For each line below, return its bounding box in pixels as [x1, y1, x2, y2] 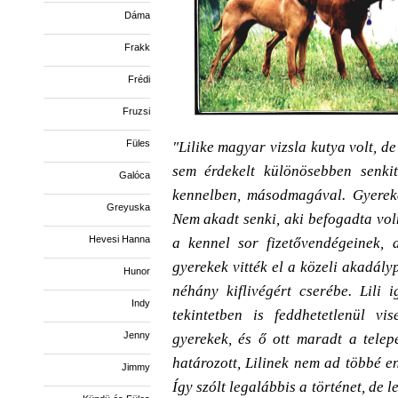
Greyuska [106, 202, 150, 212]
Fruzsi [122, 106, 150, 116]
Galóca [118, 170, 150, 180]
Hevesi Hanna [88, 234, 150, 244]
